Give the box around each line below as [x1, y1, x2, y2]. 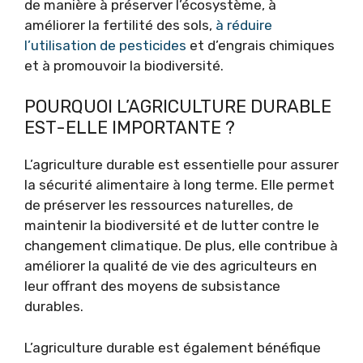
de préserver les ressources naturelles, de [24, 197, 293, 213]
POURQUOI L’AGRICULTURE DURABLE [24, 96, 331, 117]
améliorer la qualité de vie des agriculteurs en [24, 258, 317, 274]
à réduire [216, 16, 272, 33]
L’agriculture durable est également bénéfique [24, 339, 321, 356]
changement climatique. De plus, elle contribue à [24, 237, 338, 254]
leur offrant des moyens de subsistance [24, 278, 280, 294]
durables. [24, 298, 83, 314]
